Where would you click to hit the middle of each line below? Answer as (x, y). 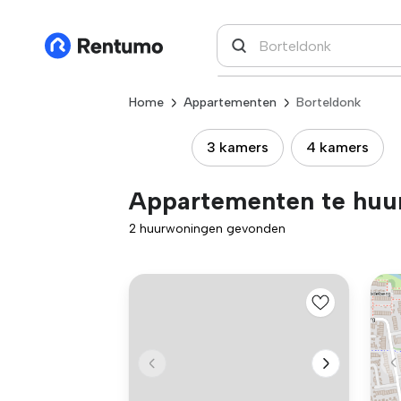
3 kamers (238, 147)
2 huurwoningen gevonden (207, 229)
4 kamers (337, 147)
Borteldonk (328, 102)
